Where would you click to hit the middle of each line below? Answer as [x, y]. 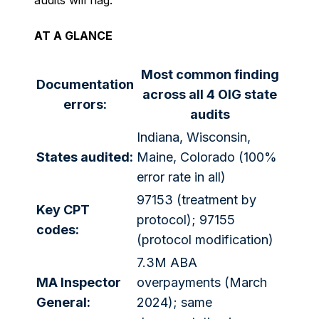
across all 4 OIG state [210, 94]
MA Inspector [79, 282]
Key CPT [63, 210]
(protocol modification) [205, 240]
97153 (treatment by [197, 200]
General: [63, 302]
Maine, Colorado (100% [207, 157]
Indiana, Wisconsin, [194, 137]
